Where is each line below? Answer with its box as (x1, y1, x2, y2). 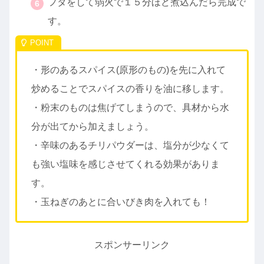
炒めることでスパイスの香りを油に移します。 (31, 83, 229, 94)
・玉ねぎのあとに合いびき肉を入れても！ (31, 196, 210, 207)
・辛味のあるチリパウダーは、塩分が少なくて (31, 140, 229, 150)
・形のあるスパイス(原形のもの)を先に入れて (31, 64, 226, 75)
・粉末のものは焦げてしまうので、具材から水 (31, 102, 229, 113)
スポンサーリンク (94, 239, 170, 250)
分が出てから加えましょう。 (31, 121, 154, 131)
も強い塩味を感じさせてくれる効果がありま (31, 159, 220, 169)
